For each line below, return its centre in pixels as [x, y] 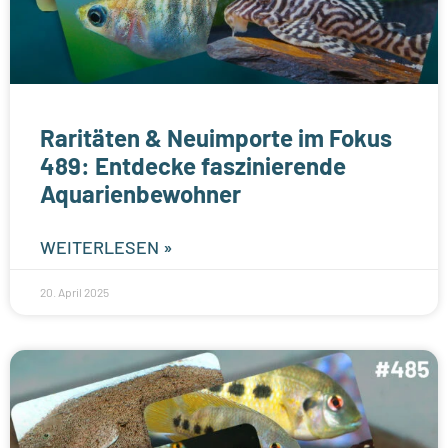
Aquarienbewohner [140, 193]
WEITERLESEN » [106, 246]
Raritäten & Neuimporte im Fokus [216, 137]
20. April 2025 [74, 291]
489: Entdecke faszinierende [193, 165]
